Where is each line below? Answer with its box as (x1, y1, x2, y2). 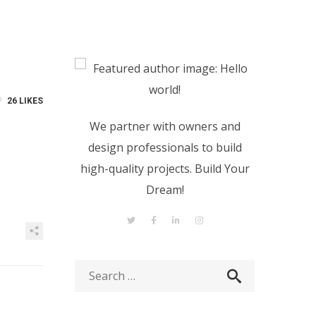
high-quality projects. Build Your (80, 161, 250, 176)
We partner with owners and (89, 119, 241, 134)
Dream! (145, 182, 184, 197)
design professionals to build (87, 140, 242, 155)
